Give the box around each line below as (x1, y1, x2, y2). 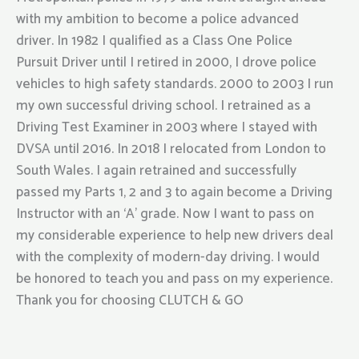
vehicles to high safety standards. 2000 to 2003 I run (16, 73, 333, 95)
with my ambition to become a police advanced (16, 8, 299, 30)
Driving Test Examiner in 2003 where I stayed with (16, 116, 317, 139)
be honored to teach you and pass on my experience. (16, 268, 333, 290)
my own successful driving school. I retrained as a (16, 95, 311, 117)
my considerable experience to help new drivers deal (16, 224, 333, 247)
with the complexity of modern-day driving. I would (16, 246, 320, 268)
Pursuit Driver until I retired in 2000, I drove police (16, 51, 317, 74)
